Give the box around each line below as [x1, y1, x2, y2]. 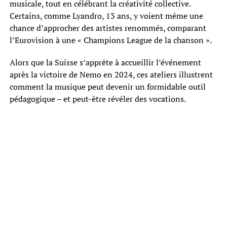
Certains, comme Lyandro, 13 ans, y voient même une [9, 10, 203, 21]
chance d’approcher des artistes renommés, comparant [9, 22, 206, 33]
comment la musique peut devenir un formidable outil [9, 81, 206, 92]
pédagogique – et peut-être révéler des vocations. [9, 93, 186, 104]
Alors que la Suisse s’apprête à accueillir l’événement [9, 56, 201, 68]
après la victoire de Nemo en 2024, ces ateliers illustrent [9, 68, 213, 80]
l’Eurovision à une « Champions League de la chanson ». [9, 34, 212, 46]
